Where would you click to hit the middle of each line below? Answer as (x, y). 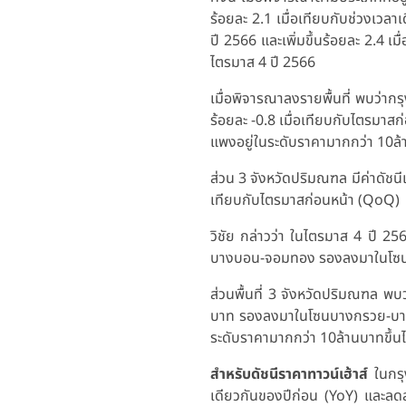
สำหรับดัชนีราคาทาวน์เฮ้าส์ (292, 374)
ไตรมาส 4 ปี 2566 (263, 62)
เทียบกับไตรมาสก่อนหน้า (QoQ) (305, 200)
